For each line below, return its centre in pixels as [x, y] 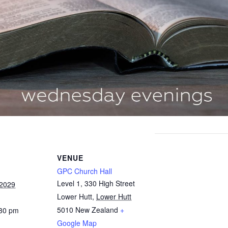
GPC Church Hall [84, 171]
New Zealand [97, 209]
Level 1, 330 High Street [96, 183]
